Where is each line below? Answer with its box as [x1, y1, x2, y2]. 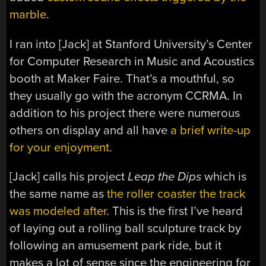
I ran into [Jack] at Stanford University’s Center [9, 36, 253, 52]
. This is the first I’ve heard [106, 204, 243, 219]
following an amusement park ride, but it [9, 238, 222, 254]
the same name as [9, 186, 107, 202]
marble [9, 7, 47, 23]
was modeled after [9, 204, 107, 219]
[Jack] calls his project [9, 169, 128, 185]
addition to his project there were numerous [9, 105, 240, 121]
